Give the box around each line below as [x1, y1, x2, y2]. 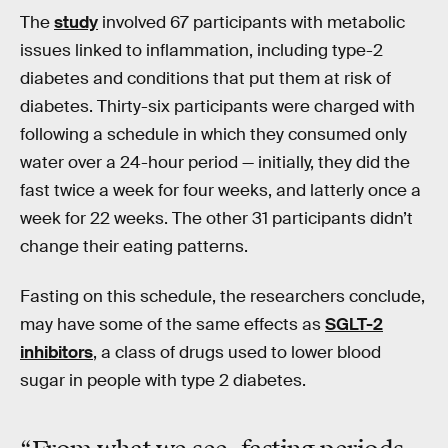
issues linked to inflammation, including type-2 [20, 40, 383, 62]
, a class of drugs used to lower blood [93, 341, 381, 363]
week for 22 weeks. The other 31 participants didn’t [20, 208, 413, 230]
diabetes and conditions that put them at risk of [20, 68, 391, 90]
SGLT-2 [325, 313, 383, 335]
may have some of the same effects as [20, 313, 325, 335]
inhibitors [20, 341, 93, 363]
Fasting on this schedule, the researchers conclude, [20, 285, 425, 307]
